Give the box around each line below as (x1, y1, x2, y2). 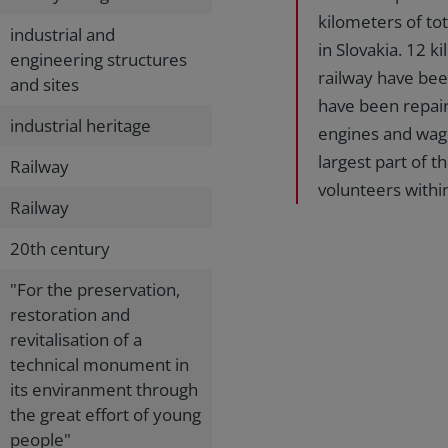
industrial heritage (10, 114, 151, 137)
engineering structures (10, 48, 187, 71)
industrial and (10, 23, 115, 46)
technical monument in (10, 353, 189, 376)
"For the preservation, (10, 278, 180, 301)
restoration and (10, 303, 130, 326)
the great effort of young (10, 403, 201, 426)
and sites (10, 73, 79, 96)
